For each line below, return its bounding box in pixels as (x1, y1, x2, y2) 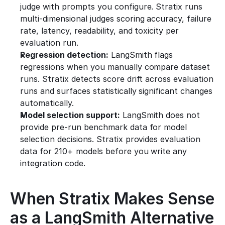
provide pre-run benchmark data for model (20, 122, 187, 132)
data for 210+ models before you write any (20, 146, 187, 156)
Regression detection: (20, 50, 108, 60)
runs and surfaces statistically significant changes (20, 86, 213, 96)
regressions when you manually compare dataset (20, 62, 210, 72)
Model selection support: (20, 110, 120, 120)
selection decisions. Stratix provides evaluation (20, 134, 201, 144)
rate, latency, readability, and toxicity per (20, 26, 179, 36)
